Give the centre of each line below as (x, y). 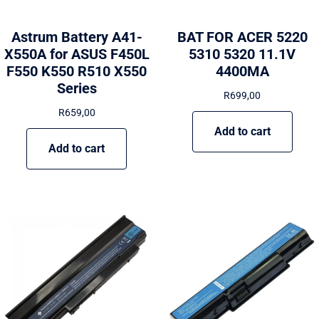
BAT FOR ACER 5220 (242, 37)
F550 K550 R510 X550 (77, 72)
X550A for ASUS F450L (77, 54)
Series (77, 89)
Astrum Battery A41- (77, 37)
